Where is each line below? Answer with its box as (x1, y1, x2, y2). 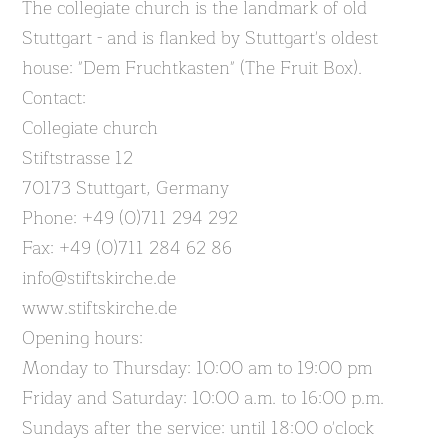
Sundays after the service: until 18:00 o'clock (22, 413, 375, 443)
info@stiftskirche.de (22, 263, 177, 293)
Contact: (22, 83, 87, 113)
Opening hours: (22, 323, 144, 353)
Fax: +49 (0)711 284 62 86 (22, 233, 233, 263)
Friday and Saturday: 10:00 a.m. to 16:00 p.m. (22, 383, 385, 413)
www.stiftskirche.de (22, 293, 178, 323)
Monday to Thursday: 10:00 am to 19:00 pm (22, 353, 373, 383)
